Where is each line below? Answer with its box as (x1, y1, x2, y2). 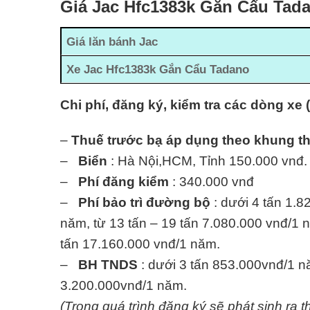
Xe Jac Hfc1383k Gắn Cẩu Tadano (66, 62, 250, 77)
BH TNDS (78, 257, 138, 273)
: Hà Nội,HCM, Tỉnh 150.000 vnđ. (107, 154, 307, 169)
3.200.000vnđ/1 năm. (60, 278, 187, 293)
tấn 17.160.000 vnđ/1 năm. (60, 237, 224, 252)
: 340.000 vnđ (169, 174, 254, 190)
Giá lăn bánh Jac (66, 35, 158, 49)
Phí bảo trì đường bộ (78, 195, 210, 210)
